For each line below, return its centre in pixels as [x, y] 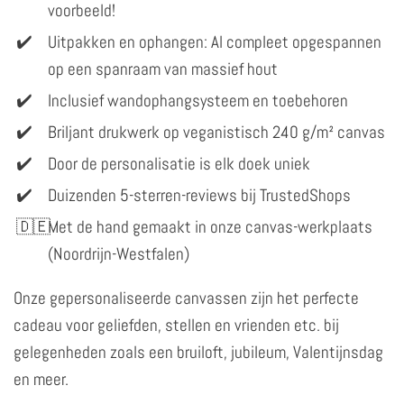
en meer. [41, 379]
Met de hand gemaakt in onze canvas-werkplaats [210, 226]
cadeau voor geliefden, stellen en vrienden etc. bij [176, 325]
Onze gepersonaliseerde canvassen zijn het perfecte [186, 298]
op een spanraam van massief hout [163, 69]
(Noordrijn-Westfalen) [119, 253]
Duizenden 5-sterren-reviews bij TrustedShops [199, 195]
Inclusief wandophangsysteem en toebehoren [198, 100]
